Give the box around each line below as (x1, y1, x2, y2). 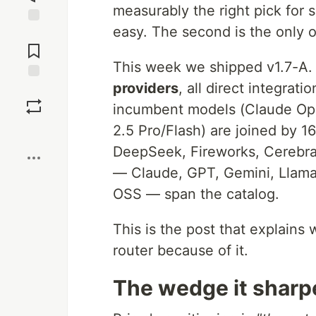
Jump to (15, 27, 53, 39)
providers (113, 80, 178, 97)
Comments (9, 39, 59, 51)
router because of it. (113, 242, 248, 259)
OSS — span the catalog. (113, 186, 279, 202)
